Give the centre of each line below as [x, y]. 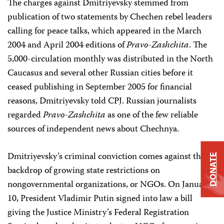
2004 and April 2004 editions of [67, 46]
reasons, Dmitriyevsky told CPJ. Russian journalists [102, 102]
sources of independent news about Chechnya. [93, 130]
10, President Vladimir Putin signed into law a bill [100, 199]
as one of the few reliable [152, 116]
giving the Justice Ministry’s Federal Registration [98, 213]
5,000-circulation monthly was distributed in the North [110, 60]
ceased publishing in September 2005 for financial [100, 88]
